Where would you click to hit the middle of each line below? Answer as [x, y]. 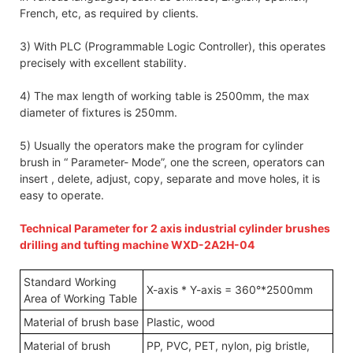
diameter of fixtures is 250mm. [98, 112]
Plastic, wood [181, 321]
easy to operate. [62, 195]
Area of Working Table [80, 298]
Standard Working [70, 281]
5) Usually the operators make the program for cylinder [162, 145]
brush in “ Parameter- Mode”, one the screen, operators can [172, 162]
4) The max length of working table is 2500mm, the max [165, 95]
